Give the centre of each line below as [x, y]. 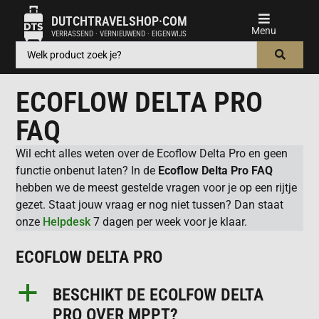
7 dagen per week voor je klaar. [169, 222]
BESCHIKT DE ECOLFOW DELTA [158, 294]
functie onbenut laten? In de [87, 171]
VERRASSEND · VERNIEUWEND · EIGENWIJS [119, 33]
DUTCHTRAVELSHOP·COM [120, 21]
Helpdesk [67, 222]
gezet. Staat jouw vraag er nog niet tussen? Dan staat [150, 205]
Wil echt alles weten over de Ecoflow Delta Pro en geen [152, 154]
